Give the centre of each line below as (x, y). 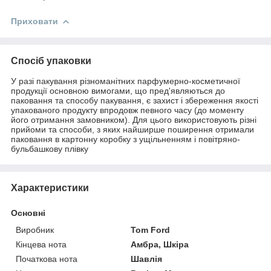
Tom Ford (151, 230)
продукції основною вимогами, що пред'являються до (118, 90)
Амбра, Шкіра (160, 244)
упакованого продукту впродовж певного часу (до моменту (127, 110)
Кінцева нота (41, 244)
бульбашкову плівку (50, 149)
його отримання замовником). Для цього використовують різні (134, 119)
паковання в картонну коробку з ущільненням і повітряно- (126, 139)
